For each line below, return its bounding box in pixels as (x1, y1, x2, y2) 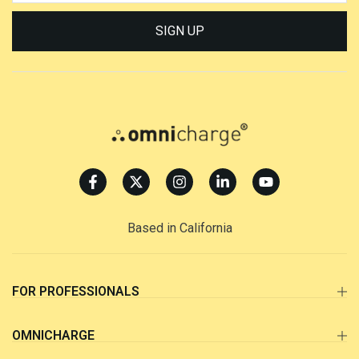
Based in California (127, 220, 232, 236)
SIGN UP (155, 22, 204, 38)
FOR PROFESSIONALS (12, 284, 139, 300)
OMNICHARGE (12, 328, 95, 344)
